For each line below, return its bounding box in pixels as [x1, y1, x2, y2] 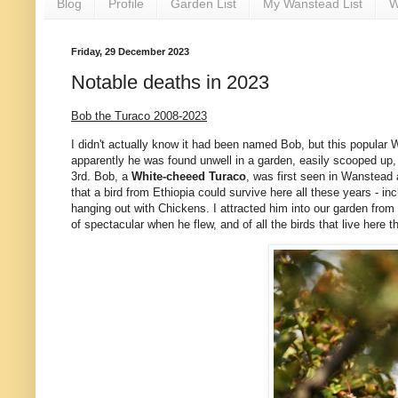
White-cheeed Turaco [131, 169, 246, 183]
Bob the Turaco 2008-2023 [71, 109, 207, 123]
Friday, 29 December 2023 [71, 45, 189, 57]
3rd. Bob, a [71, 169, 131, 183]
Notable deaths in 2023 [71, 71, 269, 94]
